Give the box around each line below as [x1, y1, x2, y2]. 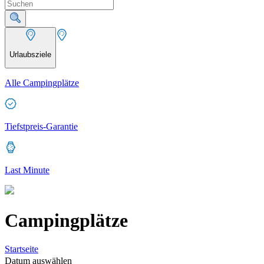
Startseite [5, 244, 38, 255]
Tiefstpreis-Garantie [5, 121, 78, 132]
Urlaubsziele [9, 49, 51, 59]
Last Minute [5, 165, 49, 176]
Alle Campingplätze [5, 78, 79, 88]
